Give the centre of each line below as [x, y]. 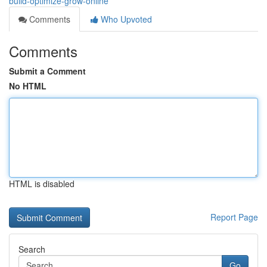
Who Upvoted [125, 19]
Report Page [234, 217]
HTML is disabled [42, 184]
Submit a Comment [47, 71]
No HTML [28, 86]
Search [32, 249]
